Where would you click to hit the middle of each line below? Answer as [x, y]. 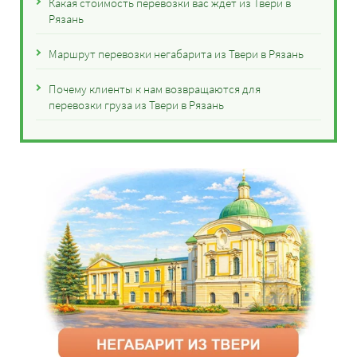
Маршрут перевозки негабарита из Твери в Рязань [176, 54]
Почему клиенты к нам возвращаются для [155, 89]
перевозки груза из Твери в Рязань [136, 105]
